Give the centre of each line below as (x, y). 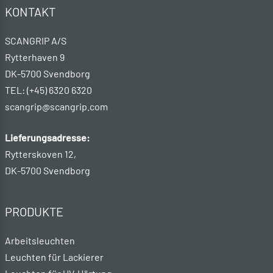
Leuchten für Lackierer (54, 257)
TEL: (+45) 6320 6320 (49, 90)
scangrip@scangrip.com (56, 107)
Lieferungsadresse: (48, 138)
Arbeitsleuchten (40, 241)
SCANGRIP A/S (36, 41)
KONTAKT (30, 12)
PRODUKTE (34, 212)
